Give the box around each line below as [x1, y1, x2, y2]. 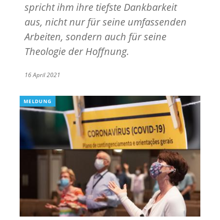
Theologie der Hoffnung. [25, 44, 129, 58]
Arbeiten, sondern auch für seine [25, 29, 166, 43]
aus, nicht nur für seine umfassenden [25, 15, 187, 28]
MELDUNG [24, 97, 52, 105]
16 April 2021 [25, 70, 60, 79]
